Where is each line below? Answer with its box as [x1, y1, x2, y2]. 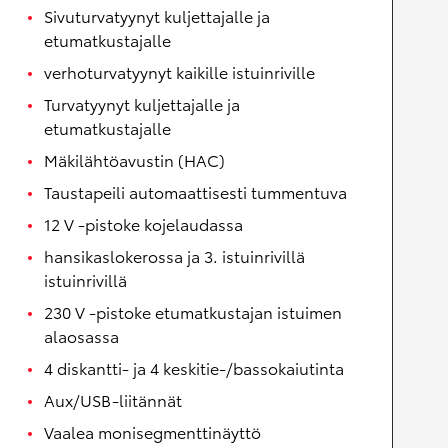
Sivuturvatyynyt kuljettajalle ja [44, 4, 270, 28]
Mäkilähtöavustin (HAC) [44, 148, 225, 172]
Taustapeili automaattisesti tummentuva [44, 180, 347, 204]
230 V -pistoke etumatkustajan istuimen [44, 300, 342, 324]
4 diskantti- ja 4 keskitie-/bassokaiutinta [44, 356, 344, 380]
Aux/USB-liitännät [44, 388, 182, 412]
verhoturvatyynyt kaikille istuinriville [44, 60, 315, 84]
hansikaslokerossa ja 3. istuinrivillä [44, 244, 305, 268]
